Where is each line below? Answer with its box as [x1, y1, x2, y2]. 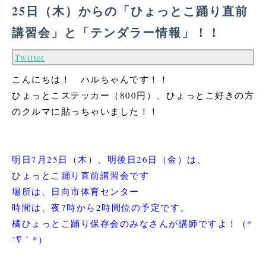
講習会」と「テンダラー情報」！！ [12, 23, 221, 41]
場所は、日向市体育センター [12, 185, 140, 197]
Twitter [15, 51, 45, 63]
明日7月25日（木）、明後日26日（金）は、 [12, 153, 207, 165]
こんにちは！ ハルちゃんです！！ [12, 72, 169, 85]
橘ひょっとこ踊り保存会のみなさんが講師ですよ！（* [12, 217, 253, 229]
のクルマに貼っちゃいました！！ [12, 104, 159, 117]
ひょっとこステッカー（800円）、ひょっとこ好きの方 [12, 88, 254, 101]
